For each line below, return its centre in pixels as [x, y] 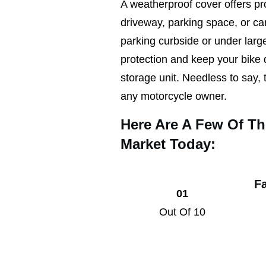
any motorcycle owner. [174, 96]
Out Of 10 [183, 212]
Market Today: [168, 144]
